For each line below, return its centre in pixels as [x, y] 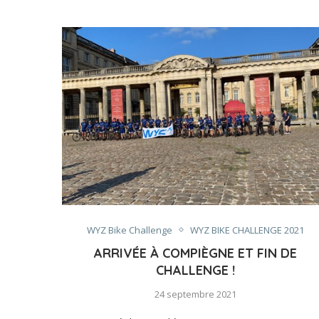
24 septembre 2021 [195, 294]
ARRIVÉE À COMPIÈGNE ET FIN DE [195, 253]
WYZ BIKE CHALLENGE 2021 [247, 230]
